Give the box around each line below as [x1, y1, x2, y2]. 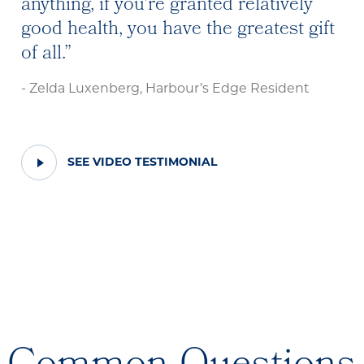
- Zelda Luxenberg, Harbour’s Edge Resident [20, 82, 310, 96]
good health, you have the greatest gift [20, 13, 335, 46]
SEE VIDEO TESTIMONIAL [67, 156, 217, 169]
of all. [20, 37, 64, 71]
